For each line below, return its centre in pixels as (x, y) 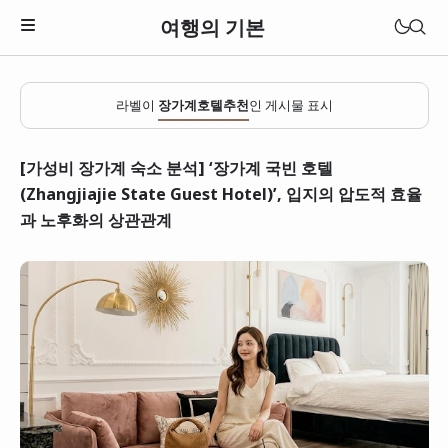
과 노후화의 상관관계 (95, 220)
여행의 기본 (213, 27)
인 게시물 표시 (290, 105)
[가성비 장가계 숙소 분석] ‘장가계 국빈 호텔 (176, 168)
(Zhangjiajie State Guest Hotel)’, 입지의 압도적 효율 (220, 194)
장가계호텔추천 (203, 105)
